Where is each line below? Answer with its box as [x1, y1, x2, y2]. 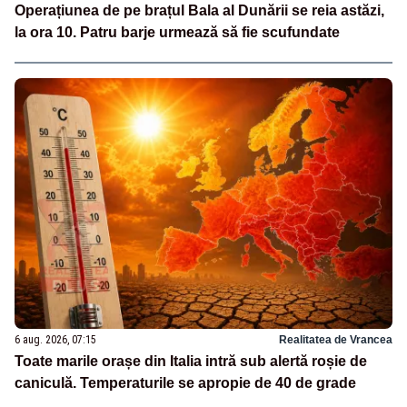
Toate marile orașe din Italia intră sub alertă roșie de [15, 353, 367, 370]
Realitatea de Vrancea [279, 333, 392, 347]
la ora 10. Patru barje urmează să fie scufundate [15, 24, 340, 40]
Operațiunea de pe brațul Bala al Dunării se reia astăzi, [15, 2, 384, 18]
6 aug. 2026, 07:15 [15, 333, 96, 347]
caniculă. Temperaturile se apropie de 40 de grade [15, 375, 356, 392]
